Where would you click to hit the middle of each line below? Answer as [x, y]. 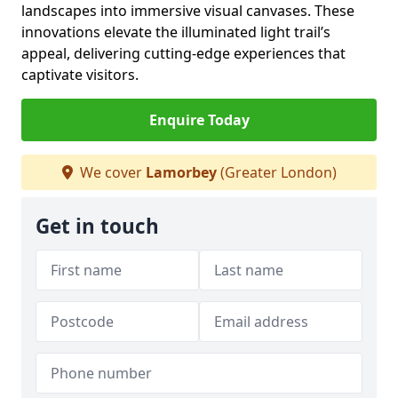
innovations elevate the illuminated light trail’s [176, 32]
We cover [111, 172]
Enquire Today [199, 120]
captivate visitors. [80, 75]
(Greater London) [276, 172]
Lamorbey [181, 172]
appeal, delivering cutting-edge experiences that [183, 53]
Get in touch [97, 226]
